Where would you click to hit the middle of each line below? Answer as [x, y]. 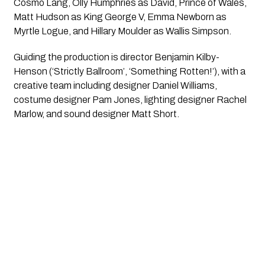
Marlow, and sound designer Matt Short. [96, 114]
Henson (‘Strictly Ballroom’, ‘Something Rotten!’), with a [129, 71]
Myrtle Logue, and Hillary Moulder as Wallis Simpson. [122, 31]
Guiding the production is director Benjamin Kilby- [116, 57]
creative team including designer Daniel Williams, [115, 85]
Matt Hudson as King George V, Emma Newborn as [120, 17]
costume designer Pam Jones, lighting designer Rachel [130, 99]
